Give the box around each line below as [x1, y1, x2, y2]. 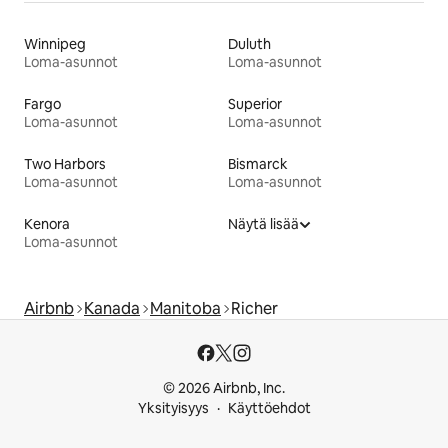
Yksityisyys [137, 399, 209, 418]
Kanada [84, 298, 140, 320]
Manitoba [150, 298, 221, 320]
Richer [231, 298, 278, 320]
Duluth [228, 35, 271, 54]
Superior [228, 95, 282, 114]
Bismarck [228, 155, 288, 174]
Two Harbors [24, 155, 106, 174]
